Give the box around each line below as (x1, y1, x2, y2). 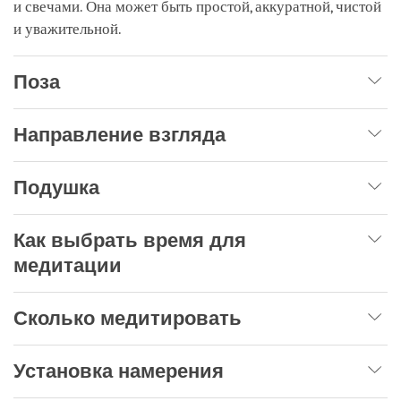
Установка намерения (13, 359, 224, 382)
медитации (13, 253, 122, 277)
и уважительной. (13, 20, 122, 38)
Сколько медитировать (13, 306, 242, 329)
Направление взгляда (13, 123, 226, 146)
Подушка (13, 175, 99, 199)
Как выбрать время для (13, 228, 246, 252)
